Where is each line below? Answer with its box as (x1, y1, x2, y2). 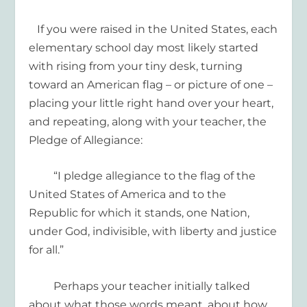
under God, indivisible (29, 225, 148, 238)
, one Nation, (182, 206, 250, 220)
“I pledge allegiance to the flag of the (29, 169, 256, 183)
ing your (51, 96, 100, 110)
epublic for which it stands (37, 206, 182, 220)
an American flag (71, 77, 164, 91)
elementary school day (29, 40, 157, 54)
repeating (53, 114, 108, 128)
